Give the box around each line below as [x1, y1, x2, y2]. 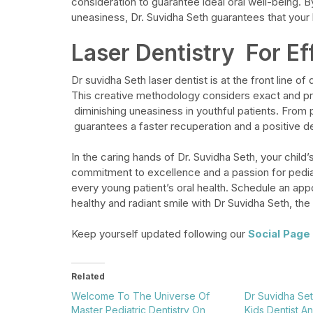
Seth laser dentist [122, 73, 208, 87]
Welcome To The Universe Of [71, 290, 210, 302]
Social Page [248, 227, 310, 240]
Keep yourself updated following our [71, 227, 248, 240]
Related [71, 271, 105, 282]
